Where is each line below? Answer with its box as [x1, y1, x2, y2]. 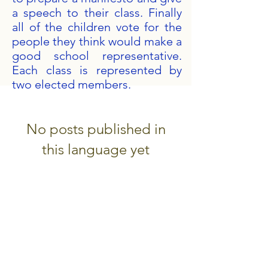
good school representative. [12, 48, 182, 63]
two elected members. [12, 77, 131, 92]
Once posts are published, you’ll [27, 167, 165, 178]
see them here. [64, 178, 127, 190]
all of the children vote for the [12, 20, 182, 34]
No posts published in [26, 120, 166, 138]
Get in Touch [12, 223, 80, 236]
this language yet [42, 141, 150, 158]
